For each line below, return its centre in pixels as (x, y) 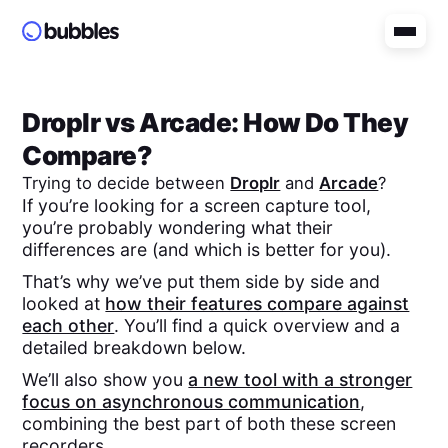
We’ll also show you (105, 380)
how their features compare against (257, 303)
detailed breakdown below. (134, 347)
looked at (64, 303)
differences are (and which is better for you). (207, 249)
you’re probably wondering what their (178, 227)
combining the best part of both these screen (209, 424)
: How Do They (320, 122)
